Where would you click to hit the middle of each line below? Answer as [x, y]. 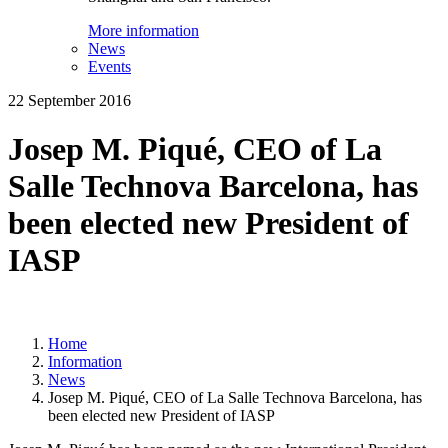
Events [109, 66]
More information [143, 30]
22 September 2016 [69, 100]
